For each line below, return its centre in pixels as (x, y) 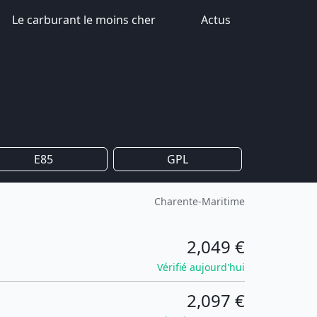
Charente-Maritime (200, 201)
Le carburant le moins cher (84, 20)
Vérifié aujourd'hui (201, 267)
